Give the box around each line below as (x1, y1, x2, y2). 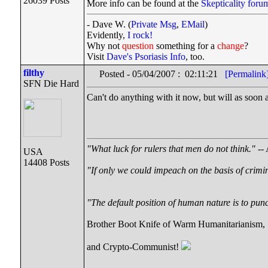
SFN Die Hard (23, 78, 79, 89)
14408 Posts (23, 157, 69, 167)
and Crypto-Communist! (87, 242, 181, 252)
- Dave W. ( (87, 19, 131, 29)
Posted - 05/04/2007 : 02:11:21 (99, 68, 225, 79)
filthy (23, 68, 44, 78)
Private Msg (131, 19, 176, 29)
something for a (154, 41, 217, 51)
